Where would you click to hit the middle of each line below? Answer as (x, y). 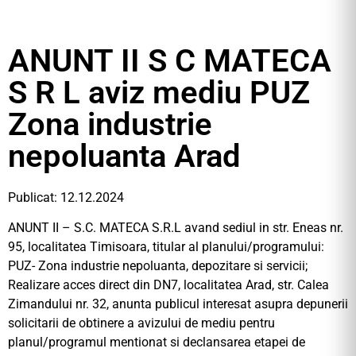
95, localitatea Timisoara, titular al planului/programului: (166, 247)
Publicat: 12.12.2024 (66, 197)
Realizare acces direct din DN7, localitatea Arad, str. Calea (168, 285)
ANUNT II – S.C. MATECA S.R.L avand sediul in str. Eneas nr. (176, 228)
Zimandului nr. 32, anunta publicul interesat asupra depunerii (178, 304)
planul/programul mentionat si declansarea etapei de (157, 342)
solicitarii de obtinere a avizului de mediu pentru (141, 323)
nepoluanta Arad (124, 156)
